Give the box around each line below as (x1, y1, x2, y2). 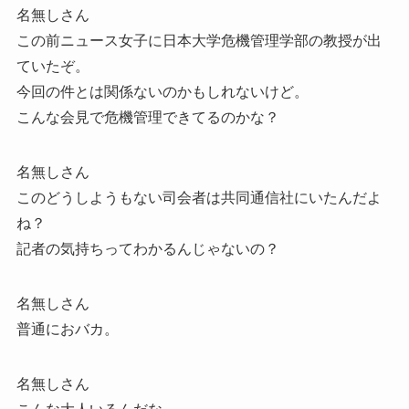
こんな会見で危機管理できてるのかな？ (16, 110, 279, 126)
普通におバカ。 (16, 321, 119, 338)
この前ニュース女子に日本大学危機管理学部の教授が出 (16, 33, 382, 49)
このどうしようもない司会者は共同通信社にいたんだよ (16, 190, 382, 206)
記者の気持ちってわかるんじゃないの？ (16, 241, 279, 257)
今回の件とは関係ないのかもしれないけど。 (16, 84, 309, 100)
